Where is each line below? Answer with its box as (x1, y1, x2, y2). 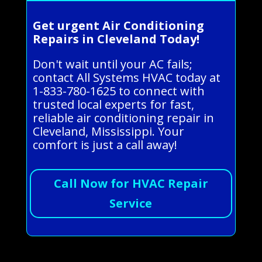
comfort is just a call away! (32, 136, 177, 153)
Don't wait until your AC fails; (32, 56, 192, 72)
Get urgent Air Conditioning (32, 17, 204, 33)
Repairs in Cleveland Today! (32, 30, 199, 47)
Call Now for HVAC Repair (53, 175, 208, 191)
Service (109, 195, 153, 211)
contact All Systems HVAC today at (32, 69, 220, 85)
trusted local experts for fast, (32, 96, 194, 112)
